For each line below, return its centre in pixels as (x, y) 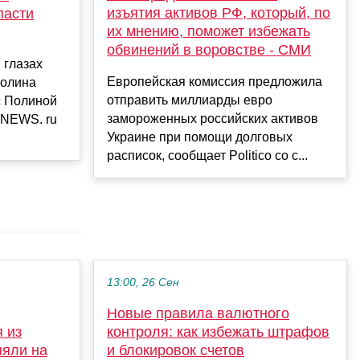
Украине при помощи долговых (200, 137)
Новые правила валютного (198, 313)
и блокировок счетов (176, 350)
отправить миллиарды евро (190, 100)
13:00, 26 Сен (143, 282)
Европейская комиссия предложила (215, 82)
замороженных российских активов (213, 119)
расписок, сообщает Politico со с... (207, 156)
